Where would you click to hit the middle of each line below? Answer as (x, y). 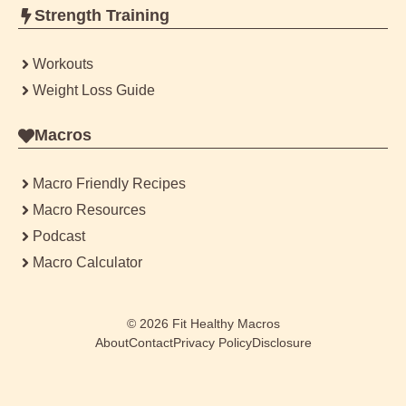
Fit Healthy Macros (226, 324)
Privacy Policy (212, 343)
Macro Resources (89, 210)
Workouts (63, 64)
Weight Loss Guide (94, 91)
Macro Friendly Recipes (109, 184)
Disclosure (281, 343)
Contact (150, 343)
